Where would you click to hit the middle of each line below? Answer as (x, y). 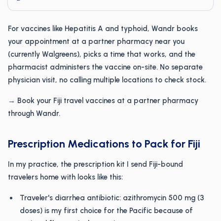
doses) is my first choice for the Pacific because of (106, 211)
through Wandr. (34, 113)
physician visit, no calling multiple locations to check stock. (107, 80)
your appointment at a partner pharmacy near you (96, 41)
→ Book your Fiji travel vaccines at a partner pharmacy (103, 101)
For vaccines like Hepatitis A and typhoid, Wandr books (103, 29)
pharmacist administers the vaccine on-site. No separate (105, 67)
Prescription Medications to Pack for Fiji (104, 144)
